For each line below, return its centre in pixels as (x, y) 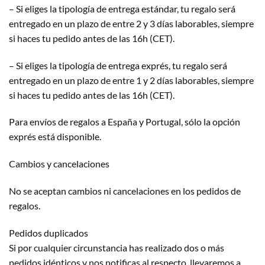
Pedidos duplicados (49, 232)
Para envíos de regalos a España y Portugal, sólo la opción (125, 122)
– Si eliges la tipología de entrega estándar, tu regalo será (122, 8)
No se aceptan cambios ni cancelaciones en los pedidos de (125, 190)
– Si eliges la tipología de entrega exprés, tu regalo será (118, 65)
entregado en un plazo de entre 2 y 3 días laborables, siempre (131, 23)
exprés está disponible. (55, 137)
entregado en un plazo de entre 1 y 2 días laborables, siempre (131, 80)
